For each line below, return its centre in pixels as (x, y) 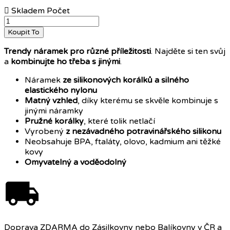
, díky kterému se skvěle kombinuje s (148, 101)
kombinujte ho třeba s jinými (65, 62)
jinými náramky (54, 111)
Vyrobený (45, 132)
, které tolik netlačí (119, 121)
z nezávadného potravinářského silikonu (143, 132)
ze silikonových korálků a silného (125, 80)
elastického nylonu (61, 91)
